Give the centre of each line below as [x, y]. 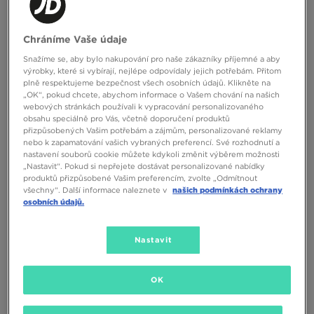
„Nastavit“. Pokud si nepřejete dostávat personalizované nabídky [144, 166]
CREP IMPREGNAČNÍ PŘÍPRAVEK [72, 89]
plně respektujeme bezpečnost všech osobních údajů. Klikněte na [147, 83]
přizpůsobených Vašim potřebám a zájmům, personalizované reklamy [153, 131]
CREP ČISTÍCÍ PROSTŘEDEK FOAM [218, 89]
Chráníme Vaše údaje [76, 40]
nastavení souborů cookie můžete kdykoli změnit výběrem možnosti [152, 155]
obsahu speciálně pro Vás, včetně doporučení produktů [127, 119]
